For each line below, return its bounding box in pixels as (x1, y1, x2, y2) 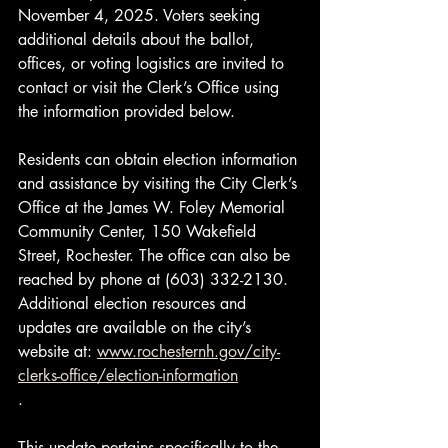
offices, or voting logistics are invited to (18, 53, 289, 74)
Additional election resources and (18, 293, 251, 314)
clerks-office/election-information (18, 365, 238, 386)
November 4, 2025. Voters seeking (18, 5, 265, 26)
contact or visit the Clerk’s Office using (18, 77, 284, 98)
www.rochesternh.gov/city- (97, 341, 280, 362)
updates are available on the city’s (18, 317, 256, 338)
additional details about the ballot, (18, 29, 259, 50)
